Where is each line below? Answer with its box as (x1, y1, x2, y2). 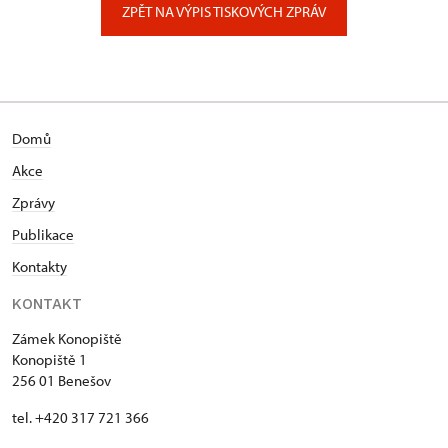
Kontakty (12, 257, 67, 276)
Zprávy (12, 193, 55, 212)
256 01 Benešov (12, 371, 111, 390)
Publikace (12, 225, 74, 244)
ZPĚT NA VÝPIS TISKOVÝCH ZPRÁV (122, 2, 326, 21)
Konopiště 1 (12, 350, 87, 369)
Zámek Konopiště (12, 329, 122, 348)
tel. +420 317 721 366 (12, 408, 149, 427)
